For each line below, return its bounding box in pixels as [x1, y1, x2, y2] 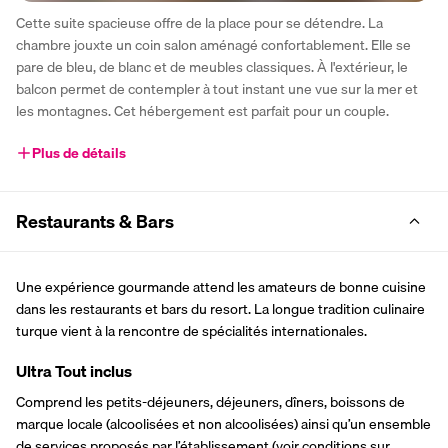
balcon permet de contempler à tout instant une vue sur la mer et [16, 77, 418, 100]
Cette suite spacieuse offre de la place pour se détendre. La [16, 11, 383, 34]
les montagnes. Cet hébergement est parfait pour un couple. [16, 99, 389, 122]
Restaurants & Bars [16, 206, 174, 236]
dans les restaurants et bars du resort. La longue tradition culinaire [16, 297, 425, 320]
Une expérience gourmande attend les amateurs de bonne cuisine [16, 275, 426, 298]
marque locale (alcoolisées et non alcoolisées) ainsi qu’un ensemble [16, 412, 431, 435]
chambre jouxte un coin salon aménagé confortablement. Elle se [16, 33, 411, 56]
